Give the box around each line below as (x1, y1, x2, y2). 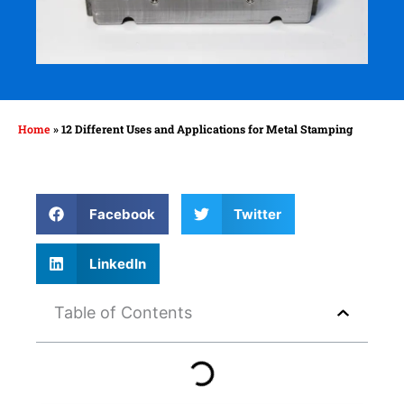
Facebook (88, 205, 155, 223)
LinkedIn (88, 254, 146, 272)
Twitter (234, 205, 281, 223)
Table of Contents (54, 303, 192, 323)
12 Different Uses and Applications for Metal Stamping (61, 122, 353, 137)
